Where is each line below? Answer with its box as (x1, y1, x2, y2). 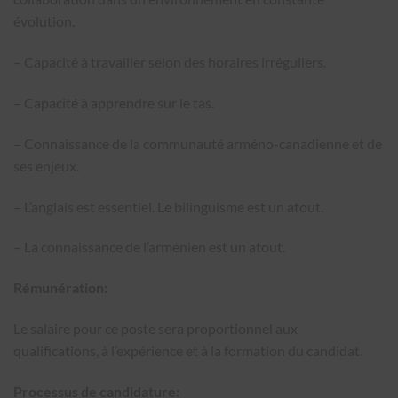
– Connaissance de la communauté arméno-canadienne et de (13, 134, 382, 152)
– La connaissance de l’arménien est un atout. (13, 238, 285, 256)
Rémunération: (13, 279, 107, 297)
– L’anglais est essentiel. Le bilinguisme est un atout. (13, 197, 323, 215)
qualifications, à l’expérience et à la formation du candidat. (13, 341, 362, 359)
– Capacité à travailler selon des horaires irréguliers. (13, 53, 326, 71)
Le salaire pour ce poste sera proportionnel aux (13, 319, 298, 337)
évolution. (13, 12, 75, 30)
